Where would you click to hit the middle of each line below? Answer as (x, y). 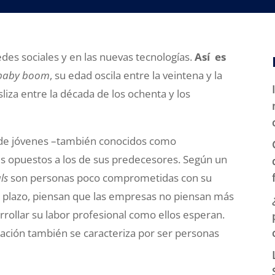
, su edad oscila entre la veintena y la (136, 75)
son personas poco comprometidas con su (110, 178)
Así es (211, 57)
